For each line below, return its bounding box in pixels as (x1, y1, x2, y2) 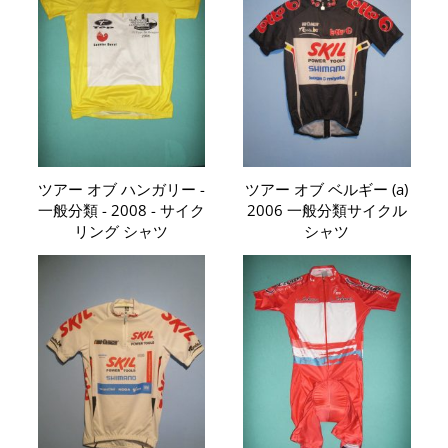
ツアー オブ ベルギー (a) (245, 179, 409, 200)
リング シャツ (74, 221, 169, 242)
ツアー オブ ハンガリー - (37, 179, 205, 200)
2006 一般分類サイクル (246, 200, 407, 221)
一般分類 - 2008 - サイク (37, 200, 205, 221)
